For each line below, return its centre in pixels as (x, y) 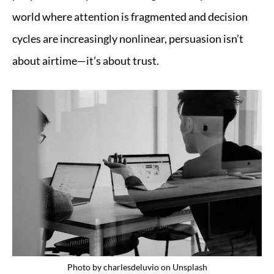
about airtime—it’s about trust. (86, 61)
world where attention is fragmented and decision (130, 17)
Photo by (85, 267)
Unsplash (190, 267)
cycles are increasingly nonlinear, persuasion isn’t (128, 39)
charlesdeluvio (131, 267)
